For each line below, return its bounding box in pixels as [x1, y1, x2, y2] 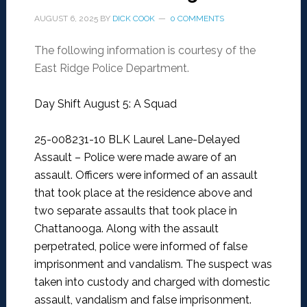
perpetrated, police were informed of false [34, 240, 247, 254]
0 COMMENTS [169, 14, 224, 24]
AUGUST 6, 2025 [34, 14, 98, 24]
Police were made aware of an [83, 151, 236, 164]
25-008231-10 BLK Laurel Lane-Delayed [34, 133, 240, 147]
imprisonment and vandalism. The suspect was [34, 258, 272, 271]
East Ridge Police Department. [34, 62, 189, 75]
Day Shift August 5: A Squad [34, 97, 177, 111]
